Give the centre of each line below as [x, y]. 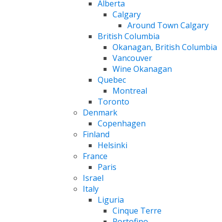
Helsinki [112, 145]
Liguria [111, 199]
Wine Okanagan [142, 69]
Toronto [113, 101]
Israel [93, 178]
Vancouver [132, 58]
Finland [96, 134]
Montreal [130, 90]
